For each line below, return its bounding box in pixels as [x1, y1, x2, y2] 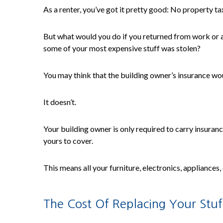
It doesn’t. [43, 97, 76, 107]
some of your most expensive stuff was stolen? [43, 43, 201, 53]
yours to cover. [43, 136, 93, 145]
